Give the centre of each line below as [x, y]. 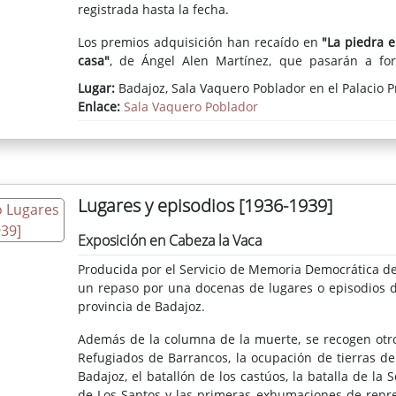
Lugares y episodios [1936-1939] [205, 205]
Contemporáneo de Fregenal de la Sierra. [199, 79]
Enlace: [100, 106]
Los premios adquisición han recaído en [200, 42]
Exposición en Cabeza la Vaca [169, 240]
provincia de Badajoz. [141, 306]
